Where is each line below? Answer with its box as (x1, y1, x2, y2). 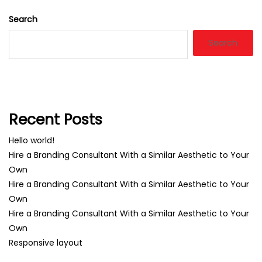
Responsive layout (9, 236, 82, 249)
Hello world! (9, 134, 54, 146)
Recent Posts (9, 109, 102, 130)
